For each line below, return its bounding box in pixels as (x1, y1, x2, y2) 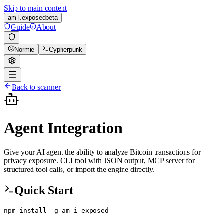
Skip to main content (4, 4, 67, 12)
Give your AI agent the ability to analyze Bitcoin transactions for (4, 147, 201, 156)
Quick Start (15, 184, 73, 197)
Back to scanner (12, 83, 61, 91)
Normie (15, 46, 34, 53)
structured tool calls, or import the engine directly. (4, 165, 155, 173)
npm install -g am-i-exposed (4, 206, 108, 214)
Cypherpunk (49, 46, 82, 53)
